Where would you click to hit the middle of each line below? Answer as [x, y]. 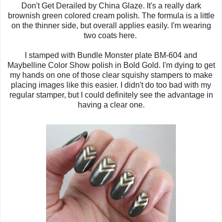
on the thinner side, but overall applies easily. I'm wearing [111, 26]
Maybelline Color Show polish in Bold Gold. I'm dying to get [111, 65]
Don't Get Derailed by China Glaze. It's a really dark [111, 6]
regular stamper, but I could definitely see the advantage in [111, 95]
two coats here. [111, 36]
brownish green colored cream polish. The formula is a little [111, 16]
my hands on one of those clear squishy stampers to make [111, 75]
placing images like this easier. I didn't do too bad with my [111, 85]
